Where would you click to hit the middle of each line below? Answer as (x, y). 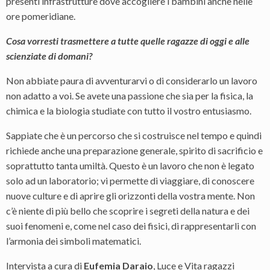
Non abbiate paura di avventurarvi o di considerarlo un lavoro (132, 80)
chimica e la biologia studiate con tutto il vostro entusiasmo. (129, 111)
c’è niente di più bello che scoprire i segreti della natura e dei (128, 211)
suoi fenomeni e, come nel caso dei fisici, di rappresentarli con (131, 226)
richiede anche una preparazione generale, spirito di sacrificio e (134, 150)
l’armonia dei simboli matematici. (74, 241)
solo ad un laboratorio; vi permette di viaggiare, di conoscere (130, 181)
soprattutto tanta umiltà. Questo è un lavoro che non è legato (130, 165)
